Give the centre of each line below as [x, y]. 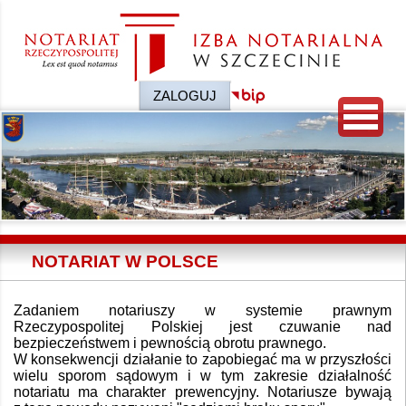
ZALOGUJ [185, 96]
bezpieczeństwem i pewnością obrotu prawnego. [170, 343]
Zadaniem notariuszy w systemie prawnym [203, 310]
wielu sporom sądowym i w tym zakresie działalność [203, 375]
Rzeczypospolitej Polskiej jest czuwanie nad [203, 326]
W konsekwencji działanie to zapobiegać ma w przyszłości [203, 359]
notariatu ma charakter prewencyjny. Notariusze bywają [203, 391]
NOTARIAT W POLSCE [125, 261]
